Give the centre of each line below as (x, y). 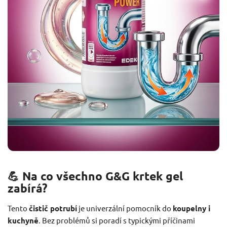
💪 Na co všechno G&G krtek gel (95, 176)
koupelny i (192, 208)
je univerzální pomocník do (125, 208)
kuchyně (23, 220)
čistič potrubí (53, 208)
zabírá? (27, 188)
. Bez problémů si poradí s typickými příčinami (117, 220)
